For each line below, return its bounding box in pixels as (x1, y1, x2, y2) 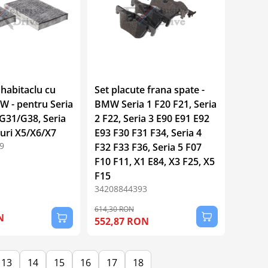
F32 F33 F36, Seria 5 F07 (94, 140, 202, 154)
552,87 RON (94, 214, 149, 228)
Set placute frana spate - (94, 83, 205, 96)
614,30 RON (94, 203, 134, 214)
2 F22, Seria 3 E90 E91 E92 (94, 111, 209, 125)
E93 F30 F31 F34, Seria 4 (94, 126, 202, 139)
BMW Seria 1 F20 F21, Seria (94, 97, 217, 111)
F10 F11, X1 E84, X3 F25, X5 (94, 154, 215, 168)
